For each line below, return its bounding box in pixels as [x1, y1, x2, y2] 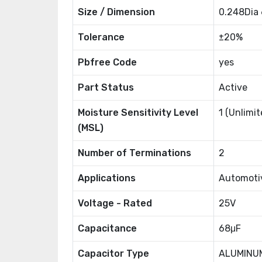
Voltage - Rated [78, 198, 152, 209]
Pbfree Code [78, 57, 137, 68]
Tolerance [78, 32, 125, 43]
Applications [78, 173, 136, 184]
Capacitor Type [78, 248, 149, 259]
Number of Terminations [78, 147, 191, 158]
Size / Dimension [78, 6, 155, 18]
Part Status [78, 82, 134, 93]
